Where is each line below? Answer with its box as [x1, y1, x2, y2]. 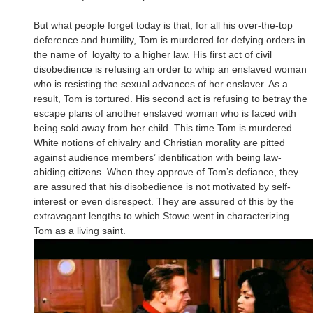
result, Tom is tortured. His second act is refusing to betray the [34, 92, 307, 104]
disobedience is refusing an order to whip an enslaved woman [34, 63, 307, 75]
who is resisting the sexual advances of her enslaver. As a [34, 78, 288, 89]
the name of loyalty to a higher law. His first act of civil [34, 48, 272, 60]
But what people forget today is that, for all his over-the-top [34, 19, 293, 31]
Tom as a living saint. [34, 224, 126, 236]
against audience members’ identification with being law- [34, 151, 282, 163]
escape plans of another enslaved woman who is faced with [34, 107, 296, 119]
